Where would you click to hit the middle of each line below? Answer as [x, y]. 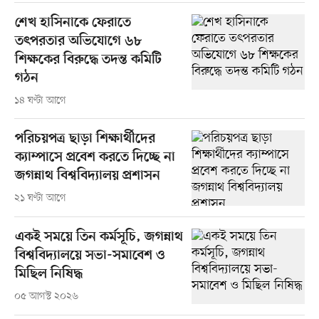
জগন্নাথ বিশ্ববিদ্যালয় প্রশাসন [87, 177]
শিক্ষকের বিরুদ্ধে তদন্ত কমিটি [88, 61]
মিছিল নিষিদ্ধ [48, 275]
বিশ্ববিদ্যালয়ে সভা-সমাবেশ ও [89, 256]
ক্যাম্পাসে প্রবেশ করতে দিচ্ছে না [95, 158]
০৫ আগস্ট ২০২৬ [46, 297]
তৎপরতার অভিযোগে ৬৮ [78, 42]
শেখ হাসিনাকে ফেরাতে [73, 23]
